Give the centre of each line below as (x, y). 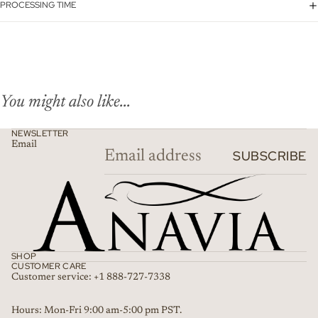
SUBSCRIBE (270, 156)
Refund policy (92, 306)
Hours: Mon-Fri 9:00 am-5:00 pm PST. (97, 311)
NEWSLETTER (40, 133)
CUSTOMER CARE (49, 266)
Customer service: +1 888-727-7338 (91, 277)
